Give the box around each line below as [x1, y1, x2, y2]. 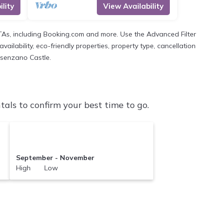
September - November [16, 153, 94, 162]
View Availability [103, 1, 163, 11]
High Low [16, 163, 58, 172]
